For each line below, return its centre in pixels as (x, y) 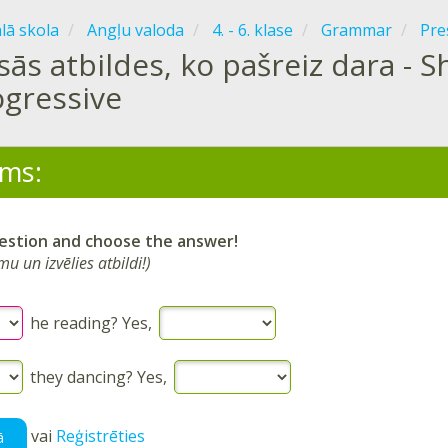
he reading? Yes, (91, 322)
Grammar (356, 30)
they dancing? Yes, (98, 376)
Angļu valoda (135, 30)
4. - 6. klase (252, 30)
